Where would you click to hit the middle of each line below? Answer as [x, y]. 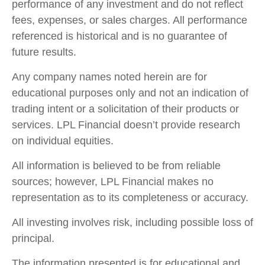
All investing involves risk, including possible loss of [132, 222]
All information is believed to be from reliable [116, 165]
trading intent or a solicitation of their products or [125, 109]
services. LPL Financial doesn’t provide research [126, 125]
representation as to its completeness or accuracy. [130, 197]
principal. [33, 238]
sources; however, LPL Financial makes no [113, 181]
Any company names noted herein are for [109, 77]
